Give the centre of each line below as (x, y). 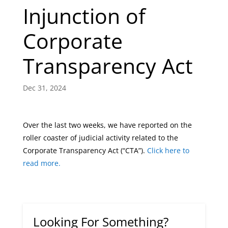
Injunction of (84, 16)
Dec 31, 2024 (44, 88)
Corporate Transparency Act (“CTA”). (85, 150)
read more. (41, 163)
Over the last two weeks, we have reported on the (107, 125)
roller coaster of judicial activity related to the (100, 138)
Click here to (168, 150)
